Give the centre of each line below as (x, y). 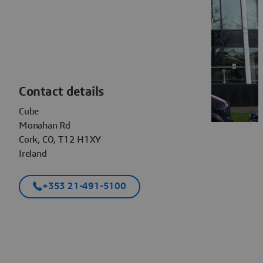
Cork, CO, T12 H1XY (60, 139)
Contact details (61, 91)
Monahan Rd (45, 125)
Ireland (33, 154)
